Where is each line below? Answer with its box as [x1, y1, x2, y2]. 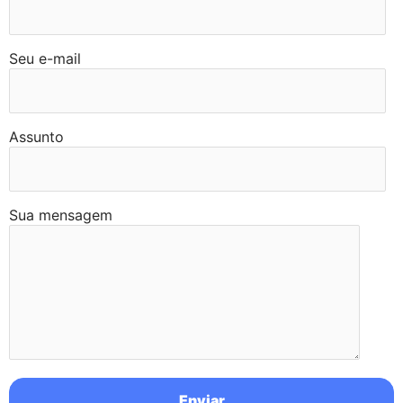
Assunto [9, 128, 64, 147]
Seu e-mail [9, 49, 81, 68]
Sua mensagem [9, 206, 112, 225]
